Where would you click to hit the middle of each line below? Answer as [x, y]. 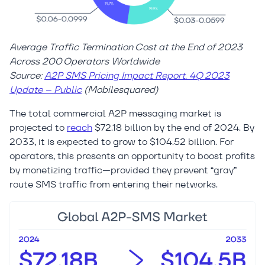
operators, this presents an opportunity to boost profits [132, 156]
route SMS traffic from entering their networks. [114, 184]
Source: [27, 75]
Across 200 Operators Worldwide [85, 61]
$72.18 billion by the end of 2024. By [173, 127]
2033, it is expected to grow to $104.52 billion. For [122, 141]
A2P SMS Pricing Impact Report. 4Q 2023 [137, 75]
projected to [38, 127]
